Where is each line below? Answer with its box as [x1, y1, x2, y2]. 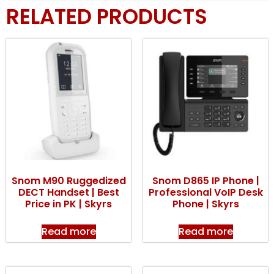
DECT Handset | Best [18, 185, 119, 199]
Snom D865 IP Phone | [152, 173, 259, 188]
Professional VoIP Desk [148, 185, 263, 199]
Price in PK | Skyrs [25, 196, 112, 211]
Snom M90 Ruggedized [11, 173, 126, 188]
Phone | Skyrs [172, 196, 239, 211]
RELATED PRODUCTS [6, 1, 207, 31]
